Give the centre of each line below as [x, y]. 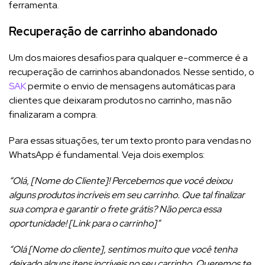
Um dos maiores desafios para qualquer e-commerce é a [128, 57]
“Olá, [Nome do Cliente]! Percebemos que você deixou [121, 180]
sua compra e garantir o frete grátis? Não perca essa [115, 209]
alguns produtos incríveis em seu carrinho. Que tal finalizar [127, 195]
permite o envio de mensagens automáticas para [131, 86]
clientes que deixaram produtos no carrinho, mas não [120, 100]
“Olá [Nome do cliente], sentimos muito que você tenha [123, 249]
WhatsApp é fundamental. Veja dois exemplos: [107, 154]
